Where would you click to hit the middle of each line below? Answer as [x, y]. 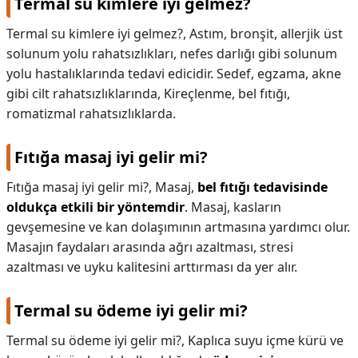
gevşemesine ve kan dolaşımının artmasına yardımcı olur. [178, 227]
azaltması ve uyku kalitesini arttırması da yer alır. [152, 267]
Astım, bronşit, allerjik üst [266, 34]
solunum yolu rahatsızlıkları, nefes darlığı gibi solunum [172, 54]
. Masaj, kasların [233, 207]
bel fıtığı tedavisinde [263, 187]
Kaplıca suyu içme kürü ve [266, 340]
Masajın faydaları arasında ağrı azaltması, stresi [150, 247]
